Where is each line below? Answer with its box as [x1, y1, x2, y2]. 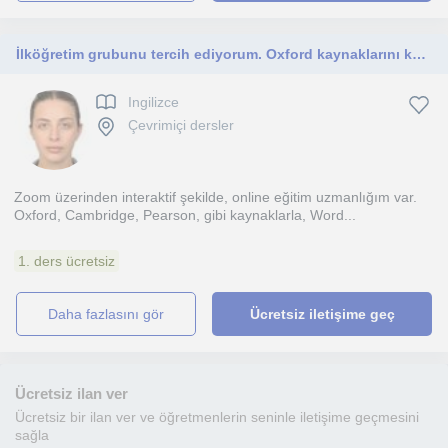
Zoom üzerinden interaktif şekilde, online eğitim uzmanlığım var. [14, 189, 417, 205]
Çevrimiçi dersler [128, 117, 234, 134]
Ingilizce [128, 94, 179, 111]
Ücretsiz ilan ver [15, 385, 128, 402]
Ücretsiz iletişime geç [249, 306, 395, 322]
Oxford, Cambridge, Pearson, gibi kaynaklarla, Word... [14, 207, 356, 223]
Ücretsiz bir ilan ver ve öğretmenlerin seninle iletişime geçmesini [15, 409, 419, 425]
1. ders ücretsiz [18, 253, 115, 269]
